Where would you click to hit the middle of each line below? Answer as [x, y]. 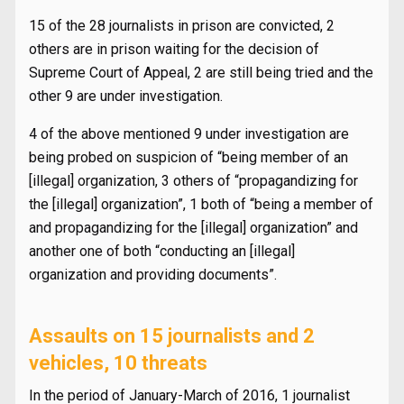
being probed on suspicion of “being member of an [188, 157]
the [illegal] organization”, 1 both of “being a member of [201, 204]
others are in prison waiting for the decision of [174, 49]
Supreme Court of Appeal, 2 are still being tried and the [201, 73]
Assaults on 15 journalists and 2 [172, 336]
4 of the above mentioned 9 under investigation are [189, 134]
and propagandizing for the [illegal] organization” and [193, 228]
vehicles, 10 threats [118, 363]
